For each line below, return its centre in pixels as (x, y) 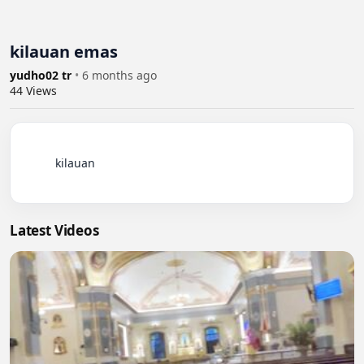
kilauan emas (64, 51)
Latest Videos (54, 230)
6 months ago (119, 75)
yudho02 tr (42, 75)
